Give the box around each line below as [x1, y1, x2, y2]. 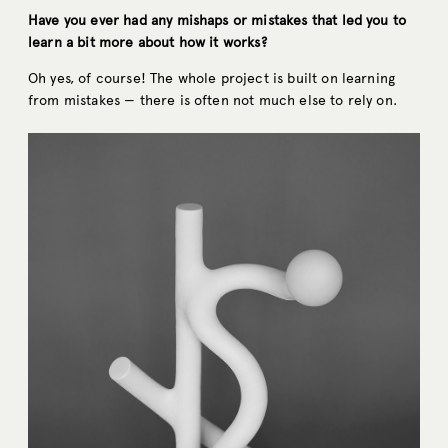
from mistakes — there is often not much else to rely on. [28, 92, 397, 110]
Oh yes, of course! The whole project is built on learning [28, 70, 396, 88]
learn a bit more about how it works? [28, 34, 267, 52]
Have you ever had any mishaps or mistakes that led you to [28, 12, 407, 30]
